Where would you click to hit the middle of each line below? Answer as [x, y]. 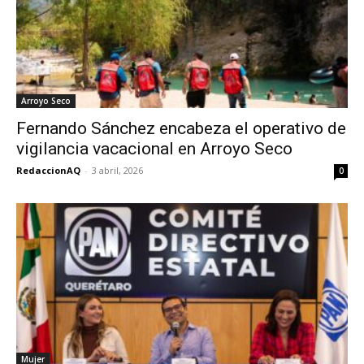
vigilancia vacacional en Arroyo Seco [154, 148]
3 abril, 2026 [117, 170]
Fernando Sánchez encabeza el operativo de [181, 128]
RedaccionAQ [48, 170]
